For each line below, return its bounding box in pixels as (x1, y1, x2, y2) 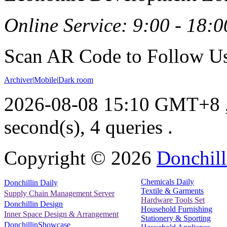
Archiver (4, 75, 32, 84)
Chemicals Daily (141, 177, 194, 186)
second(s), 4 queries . (4, 116, 173, 138)
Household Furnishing (141, 204, 212, 213)
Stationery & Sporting (141, 213, 211, 222)
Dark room (58, 75, 93, 84)
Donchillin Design (4, 199, 63, 208)
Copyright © (4, 146, 111, 169)
